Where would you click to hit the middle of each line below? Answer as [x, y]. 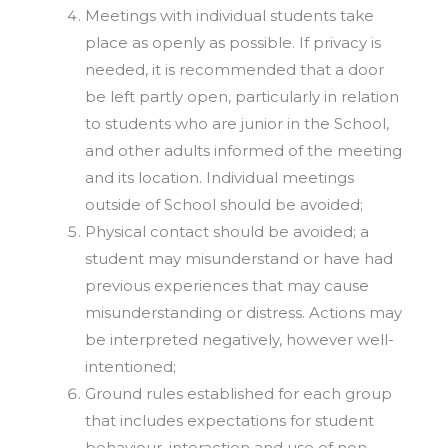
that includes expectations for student [229, 421]
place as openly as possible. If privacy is [233, 43]
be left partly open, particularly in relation [242, 97]
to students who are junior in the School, [237, 124]
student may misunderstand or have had [239, 259]
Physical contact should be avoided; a [227, 232]
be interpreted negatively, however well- [239, 340]
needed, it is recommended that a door [234, 70]
